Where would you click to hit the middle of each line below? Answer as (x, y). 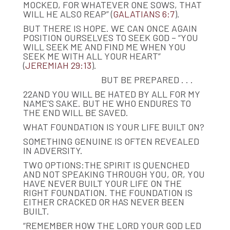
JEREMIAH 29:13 (58, 65)
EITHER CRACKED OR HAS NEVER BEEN (103, 202)
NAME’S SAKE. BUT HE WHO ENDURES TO (107, 103)
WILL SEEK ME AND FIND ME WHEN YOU (104, 46)
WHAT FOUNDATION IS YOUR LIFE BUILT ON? (113, 127)
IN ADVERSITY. (53, 150)
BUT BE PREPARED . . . (108, 79)
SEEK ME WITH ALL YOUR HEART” (92, 56)
